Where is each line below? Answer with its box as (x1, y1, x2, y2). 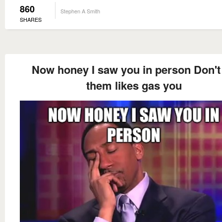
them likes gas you (86, 77, 182, 93)
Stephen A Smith (60, 6, 100, 15)
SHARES (20, 15, 42, 23)
